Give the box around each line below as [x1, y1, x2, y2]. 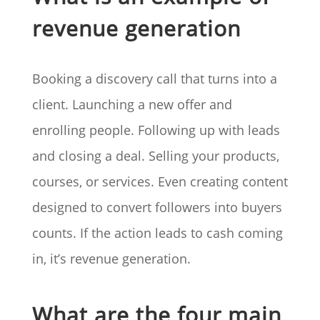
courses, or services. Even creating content [31, 173, 288, 191]
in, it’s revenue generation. [31, 250, 191, 268]
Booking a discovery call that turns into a [31, 70, 277, 88]
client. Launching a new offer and [31, 96, 232, 114]
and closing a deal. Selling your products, [31, 147, 279, 165]
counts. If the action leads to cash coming [31, 224, 283, 242]
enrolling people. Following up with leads [31, 121, 280, 139]
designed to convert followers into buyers [31, 199, 282, 216]
